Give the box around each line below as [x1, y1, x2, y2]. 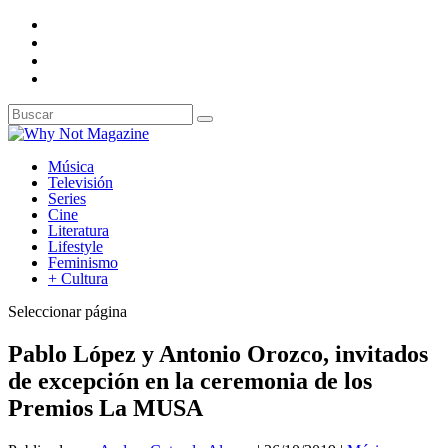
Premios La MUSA [8, 394, 203, 421]
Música [48, 158, 94, 175]
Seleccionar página [8, 303, 127, 320]
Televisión [48, 174, 113, 191]
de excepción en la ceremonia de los [8, 367, 372, 394]
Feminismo [48, 254, 118, 271]
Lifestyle [48, 238, 103, 255]
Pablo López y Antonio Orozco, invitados [8, 340, 428, 367]
